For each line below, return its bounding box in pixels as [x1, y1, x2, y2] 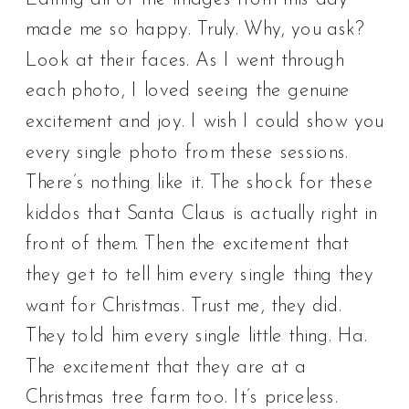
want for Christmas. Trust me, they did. [26, 296, 341, 316]
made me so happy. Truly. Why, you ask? [26, 20, 365, 40]
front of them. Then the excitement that [26, 235, 350, 255]
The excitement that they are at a [26, 358, 308, 378]
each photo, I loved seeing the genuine [26, 81, 351, 101]
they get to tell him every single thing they [26, 266, 373, 286]
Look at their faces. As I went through [26, 51, 344, 71]
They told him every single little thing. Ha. [26, 327, 367, 347]
